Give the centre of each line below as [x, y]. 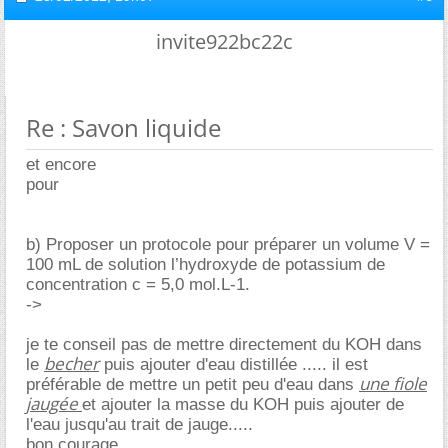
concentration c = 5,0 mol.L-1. [138, 284]
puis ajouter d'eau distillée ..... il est [233, 364]
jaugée [54, 403]
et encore [61, 164]
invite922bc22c [224, 41]
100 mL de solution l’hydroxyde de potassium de [205, 264]
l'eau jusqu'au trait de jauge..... [139, 424]
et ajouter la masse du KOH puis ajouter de [243, 404]
